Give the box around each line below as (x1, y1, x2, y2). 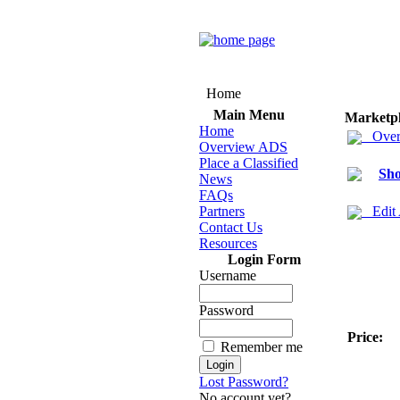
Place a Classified (199, 155, 298, 171)
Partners (199, 204, 245, 219)
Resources (199, 236, 257, 251)
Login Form (228, 252, 301, 267)
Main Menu (212, 107, 285, 122)
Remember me (221, 339, 303, 354)
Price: (347, 329, 383, 345)
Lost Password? (199, 374, 288, 389)
